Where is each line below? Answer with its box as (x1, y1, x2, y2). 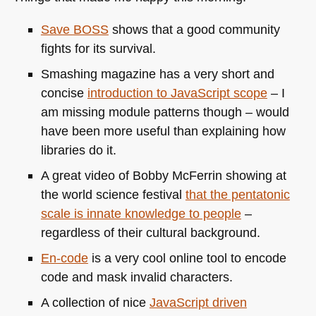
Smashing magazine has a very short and (40, 66, 274, 81)
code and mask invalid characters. (40, 269, 233, 285)
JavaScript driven (149, 295, 247, 310)
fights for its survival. (40, 40, 156, 56)
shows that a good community (108, 21, 280, 37)
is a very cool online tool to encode (87, 250, 286, 266)
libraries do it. (40, 142, 116, 157)
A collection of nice (40, 295, 150, 310)
